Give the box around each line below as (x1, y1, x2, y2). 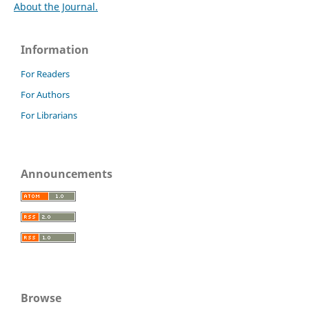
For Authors (21, 88, 70, 101)
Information (21, 42, 89, 58)
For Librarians (21, 109, 77, 121)
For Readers (21, 68, 70, 81)
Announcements (21, 166, 112, 181)
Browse (21, 290, 61, 306)
